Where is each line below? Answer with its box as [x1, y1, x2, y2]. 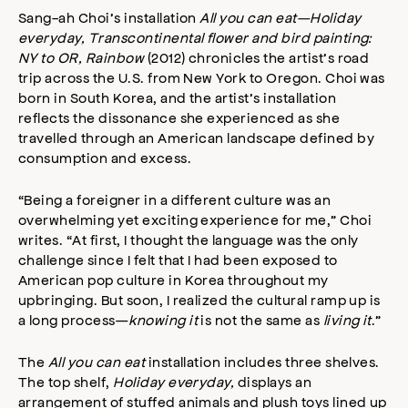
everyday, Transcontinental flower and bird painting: [18, 28, 372, 46]
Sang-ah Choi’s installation [18, 8, 200, 26]
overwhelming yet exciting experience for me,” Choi [18, 210, 372, 229]
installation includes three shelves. [145, 352, 380, 371]
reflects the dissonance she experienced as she [18, 108, 341, 127]
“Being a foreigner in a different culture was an [18, 190, 331, 209]
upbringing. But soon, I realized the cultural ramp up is [18, 291, 381, 309]
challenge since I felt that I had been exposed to [18, 250, 338, 269]
